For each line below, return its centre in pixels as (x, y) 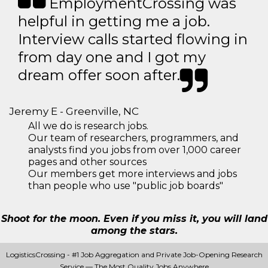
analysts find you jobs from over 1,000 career (135, 150)
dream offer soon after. (99, 75)
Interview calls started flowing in (133, 39)
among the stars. (134, 231)
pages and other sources (87, 162)
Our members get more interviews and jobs (133, 174)
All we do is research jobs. (88, 126)
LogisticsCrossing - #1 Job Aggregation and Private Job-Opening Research (134, 255)
